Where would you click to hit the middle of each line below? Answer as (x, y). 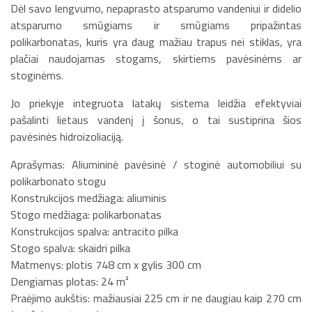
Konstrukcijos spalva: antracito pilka (94, 231)
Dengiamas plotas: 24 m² (70, 281)
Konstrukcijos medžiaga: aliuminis (88, 197)
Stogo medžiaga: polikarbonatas (86, 214)
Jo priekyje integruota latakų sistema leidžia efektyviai (156, 103)
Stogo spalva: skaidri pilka (70, 248)
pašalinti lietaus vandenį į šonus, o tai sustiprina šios (156, 119)
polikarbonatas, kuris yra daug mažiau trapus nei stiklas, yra (156, 41)
